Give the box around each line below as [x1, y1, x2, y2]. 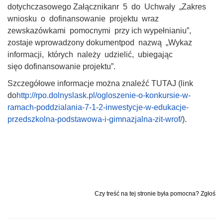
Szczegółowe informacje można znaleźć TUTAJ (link [7, 79, 193, 88]
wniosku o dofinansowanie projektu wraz [7, 14, 161, 23]
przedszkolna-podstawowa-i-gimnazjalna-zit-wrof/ [7, 114, 182, 123]
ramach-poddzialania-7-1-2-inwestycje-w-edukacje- [7, 103, 189, 111]
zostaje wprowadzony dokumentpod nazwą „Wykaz [7, 38, 194, 47]
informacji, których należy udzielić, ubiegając [7, 50, 175, 59]
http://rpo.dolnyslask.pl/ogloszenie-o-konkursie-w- [16, 91, 191, 100]
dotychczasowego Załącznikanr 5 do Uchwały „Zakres [7, 2, 208, 11]
